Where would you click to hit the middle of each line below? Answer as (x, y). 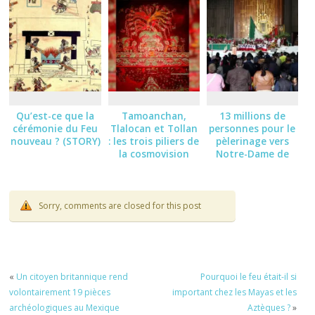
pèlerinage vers (252, 141)
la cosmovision (154, 154)
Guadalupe (252, 166)
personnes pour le (252, 128)
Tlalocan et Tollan (154, 128)
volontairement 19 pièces (60, 292)
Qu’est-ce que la (56, 116)
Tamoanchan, (154, 116)
